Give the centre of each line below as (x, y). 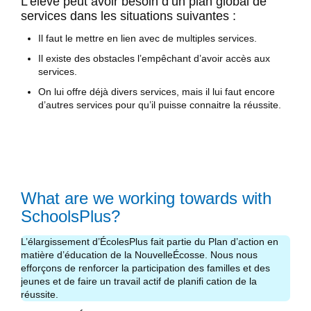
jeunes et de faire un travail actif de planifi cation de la (139, 281)
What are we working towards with (146, 199)
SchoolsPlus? (70, 217)
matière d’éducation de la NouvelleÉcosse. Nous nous (139, 254)
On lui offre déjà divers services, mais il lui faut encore (157, 92)
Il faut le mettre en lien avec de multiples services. (148, 39)
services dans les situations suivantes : (128, 16)
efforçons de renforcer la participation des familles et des (145, 268)
